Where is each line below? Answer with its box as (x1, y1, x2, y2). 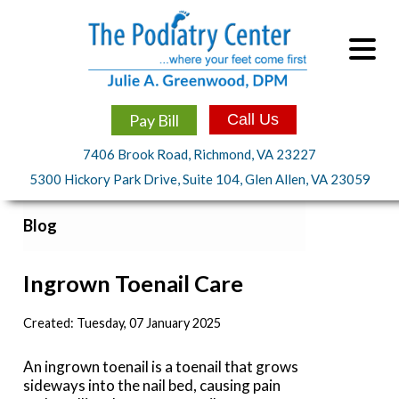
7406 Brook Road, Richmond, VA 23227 (83, 145, 316, 162)
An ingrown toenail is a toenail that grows (23, 357, 299, 377)
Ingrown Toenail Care (23, 270, 244, 297)
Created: (23, 315, 77, 331)
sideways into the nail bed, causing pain (23, 376, 281, 395)
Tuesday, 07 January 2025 (77, 315, 222, 331)
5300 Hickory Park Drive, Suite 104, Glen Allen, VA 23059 (28, 170, 370, 187)
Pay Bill (129, 110, 179, 130)
